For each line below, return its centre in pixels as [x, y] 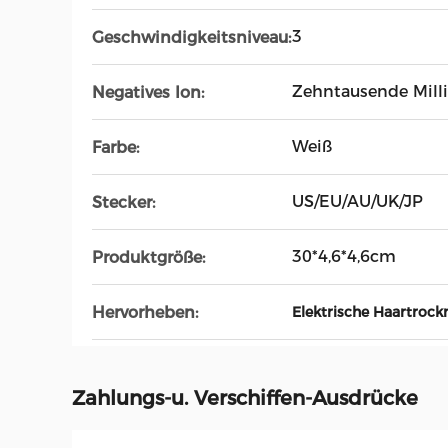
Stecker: [123, 202]
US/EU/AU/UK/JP [357, 201]
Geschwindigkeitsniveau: [191, 37]
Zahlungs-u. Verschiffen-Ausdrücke [245, 398]
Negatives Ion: [148, 92]
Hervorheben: [145, 312]
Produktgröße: [148, 257]
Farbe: [115, 147]
